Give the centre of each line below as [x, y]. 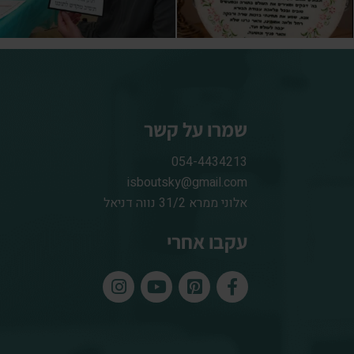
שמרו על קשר [196, 130]
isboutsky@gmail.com [188, 183]
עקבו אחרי [207, 242]
